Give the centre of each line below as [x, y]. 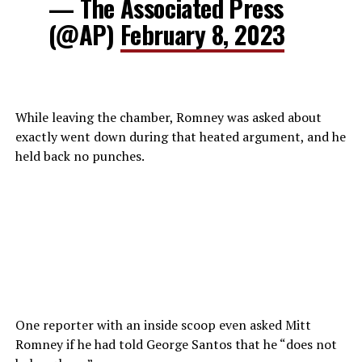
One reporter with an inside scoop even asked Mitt [163, 324]
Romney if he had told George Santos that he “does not [176, 344]
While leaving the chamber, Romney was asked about [168, 117]
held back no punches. [80, 156]
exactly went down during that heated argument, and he [180, 136]
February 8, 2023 [203, 34]
